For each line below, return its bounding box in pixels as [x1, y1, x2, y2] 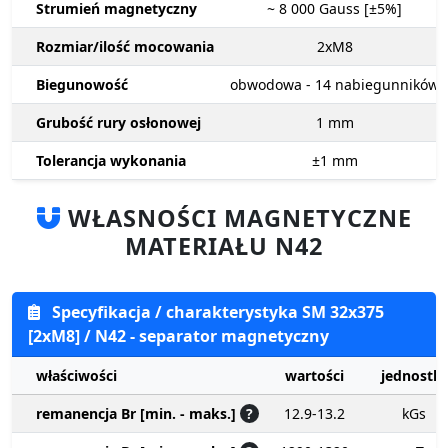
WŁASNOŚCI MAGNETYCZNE [60, 202, 412, 235]
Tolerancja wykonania [36, 151, 186, 171]
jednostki [381, 366, 446, 386]
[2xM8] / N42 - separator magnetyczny [28, 325, 329, 348]
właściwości [36, 366, 117, 386]
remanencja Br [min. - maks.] [36, 404, 240, 424]
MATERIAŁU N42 [125, 230, 323, 263]
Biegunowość [36, 75, 128, 95]
